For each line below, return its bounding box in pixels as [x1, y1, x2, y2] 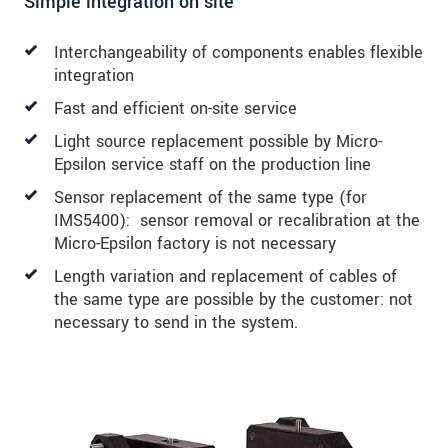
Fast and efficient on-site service [54, 97, 297, 121]
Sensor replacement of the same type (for [54, 186, 367, 210]
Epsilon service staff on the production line [54, 153, 376, 177]
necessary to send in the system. [54, 311, 298, 335]
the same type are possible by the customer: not [54, 288, 413, 312]
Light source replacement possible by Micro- [54, 130, 382, 154]
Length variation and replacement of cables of [54, 265, 397, 289]
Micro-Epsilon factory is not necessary [54, 232, 336, 256]
